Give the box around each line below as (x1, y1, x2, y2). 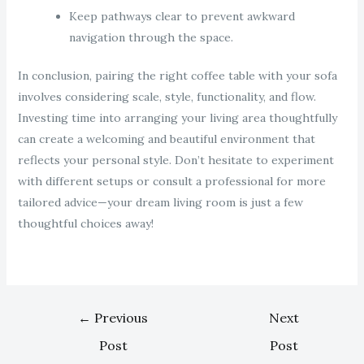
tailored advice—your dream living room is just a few (17, 195, 303, 210)
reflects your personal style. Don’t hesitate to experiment (17, 153, 334, 168)
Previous (91, 310, 149, 327)
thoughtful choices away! (17, 216, 154, 232)
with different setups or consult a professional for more (17, 174, 326, 189)
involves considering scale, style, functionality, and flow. (17, 89, 316, 105)
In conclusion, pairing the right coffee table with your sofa (17, 68, 337, 84)
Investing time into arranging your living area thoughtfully (17, 110, 337, 126)
